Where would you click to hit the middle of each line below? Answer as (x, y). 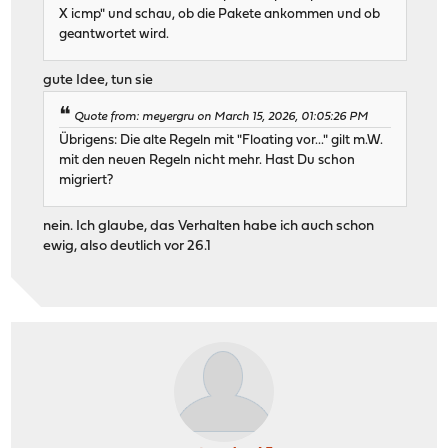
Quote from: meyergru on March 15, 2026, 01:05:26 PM (221, 116)
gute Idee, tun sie (98, 80)
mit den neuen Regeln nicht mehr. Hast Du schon (207, 161)
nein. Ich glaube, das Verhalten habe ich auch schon (209, 227)
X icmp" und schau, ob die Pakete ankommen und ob (220, 14)
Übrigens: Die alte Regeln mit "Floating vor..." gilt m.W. (221, 141)
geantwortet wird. (114, 34)
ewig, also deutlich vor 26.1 (127, 247)
